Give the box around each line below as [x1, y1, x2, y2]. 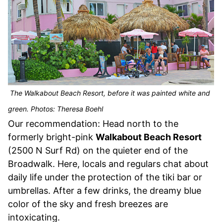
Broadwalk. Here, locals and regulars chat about [8, 158, 209, 169]
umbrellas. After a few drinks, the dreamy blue [8, 185, 201, 196]
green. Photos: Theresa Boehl [8, 104, 103, 113]
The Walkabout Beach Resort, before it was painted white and [8, 88, 210, 97]
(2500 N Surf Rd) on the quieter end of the [8, 145, 188, 156]
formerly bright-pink [8, 131, 96, 142]
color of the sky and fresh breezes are [8, 198, 168, 209]
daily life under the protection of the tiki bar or [8, 171, 202, 182]
